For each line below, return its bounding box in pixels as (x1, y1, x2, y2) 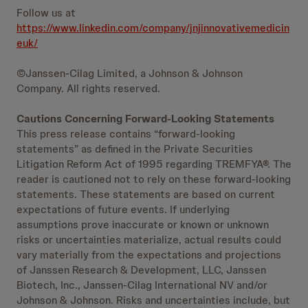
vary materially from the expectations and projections (16, 247, 281, 262)
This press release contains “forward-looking (16, 126, 235, 141)
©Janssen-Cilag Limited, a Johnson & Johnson (16, 66, 243, 80)
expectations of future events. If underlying (16, 202, 230, 217)
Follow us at (16, 5, 76, 20)
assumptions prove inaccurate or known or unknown (16, 217, 269, 232)
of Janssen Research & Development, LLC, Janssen (16, 263, 266, 277)
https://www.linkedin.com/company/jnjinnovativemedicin (16, 21, 289, 35)
